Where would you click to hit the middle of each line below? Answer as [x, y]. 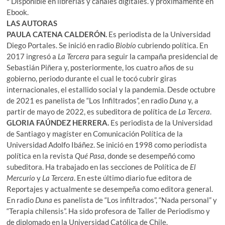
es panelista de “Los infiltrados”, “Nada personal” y [136, 200]
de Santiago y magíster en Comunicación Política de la [95, 133]
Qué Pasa [90, 155]
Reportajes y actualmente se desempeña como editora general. [110, 189]
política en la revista [41, 155]
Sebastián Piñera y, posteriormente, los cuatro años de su [100, 67]
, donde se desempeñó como [150, 155]
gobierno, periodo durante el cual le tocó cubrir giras [92, 78]
